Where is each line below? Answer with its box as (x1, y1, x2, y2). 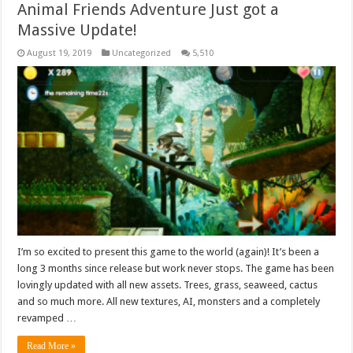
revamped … (17, 311, 77, 324)
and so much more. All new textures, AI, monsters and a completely (17, 295, 321, 307)
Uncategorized (112, 48, 172, 58)
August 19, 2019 (27, 48, 92, 58)
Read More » (27, 340, 76, 351)
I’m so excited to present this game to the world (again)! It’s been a (17, 245, 320, 258)
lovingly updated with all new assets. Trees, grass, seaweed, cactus (17, 278, 318, 291)
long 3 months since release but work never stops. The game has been (17, 262, 335, 274)
